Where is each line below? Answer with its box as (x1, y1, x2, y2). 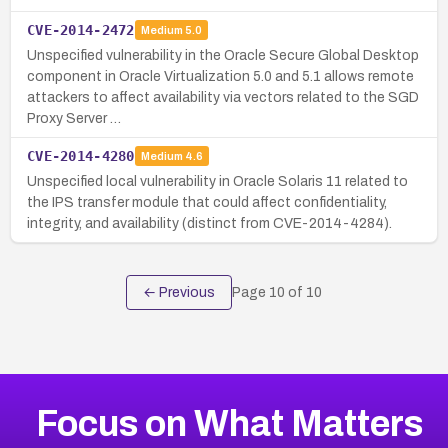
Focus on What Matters (35, 403, 423, 444)
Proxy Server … (27, 110, 121, 126)
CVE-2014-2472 (27, 21, 135, 38)
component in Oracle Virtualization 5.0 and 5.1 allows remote (27, 68, 414, 84)
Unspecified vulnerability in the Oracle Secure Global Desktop (27, 47, 419, 63)
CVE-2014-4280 (27, 147, 135, 164)
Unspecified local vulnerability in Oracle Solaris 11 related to (27, 173, 408, 189)
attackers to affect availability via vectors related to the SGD (27, 89, 419, 105)
